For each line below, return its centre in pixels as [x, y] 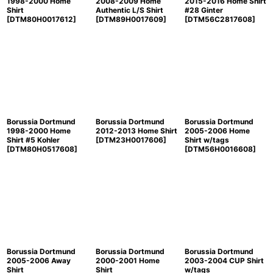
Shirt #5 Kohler [33, 140]
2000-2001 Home [127, 261]
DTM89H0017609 [131, 19]
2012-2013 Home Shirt [136, 131]
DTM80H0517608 [42, 149]
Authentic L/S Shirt [129, 10]
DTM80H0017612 [41, 19]
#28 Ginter [204, 10]
